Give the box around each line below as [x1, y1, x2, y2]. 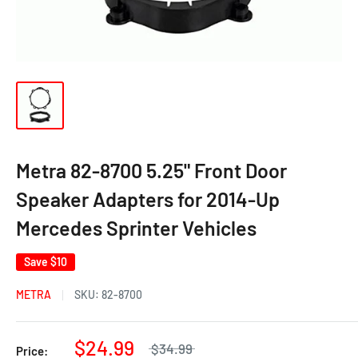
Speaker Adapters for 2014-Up [16, 187, 280, 211]
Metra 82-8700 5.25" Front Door [16, 158, 287, 182]
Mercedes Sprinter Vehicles [16, 216, 257, 240]
